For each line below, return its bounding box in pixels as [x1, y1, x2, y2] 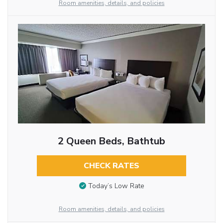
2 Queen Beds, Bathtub [57, 134, 165, 148]
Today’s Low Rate [88, 181, 144, 191]
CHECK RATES [83, 160, 139, 171]
